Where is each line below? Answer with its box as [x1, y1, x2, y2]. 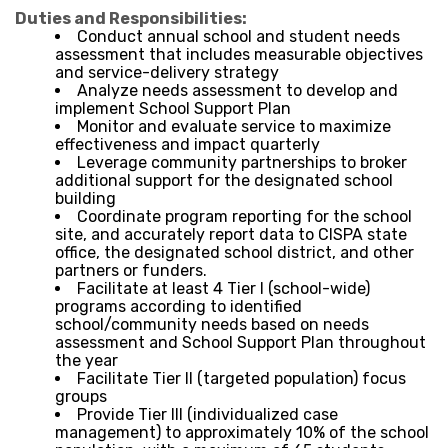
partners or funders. [55, 260, 207, 280]
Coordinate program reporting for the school [77, 206, 412, 226]
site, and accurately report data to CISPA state [55, 224, 407, 244]
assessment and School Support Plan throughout [55, 332, 426, 352]
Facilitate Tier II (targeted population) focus [77, 368, 406, 388]
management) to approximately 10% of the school [55, 422, 429, 442]
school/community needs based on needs [55, 314, 369, 334]
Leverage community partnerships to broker [77, 152, 407, 172]
